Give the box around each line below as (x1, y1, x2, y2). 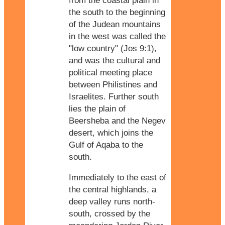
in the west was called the (69, 32, 166, 42)
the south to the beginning (69, 8, 165, 18)
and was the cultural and (69, 56, 160, 66)
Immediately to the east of (69, 173, 166, 183)
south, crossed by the (69, 209, 150, 219)
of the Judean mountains (69, 20, 161, 30)
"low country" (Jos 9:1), (69, 44, 157, 54)
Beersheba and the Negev (69, 116, 166, 126)
